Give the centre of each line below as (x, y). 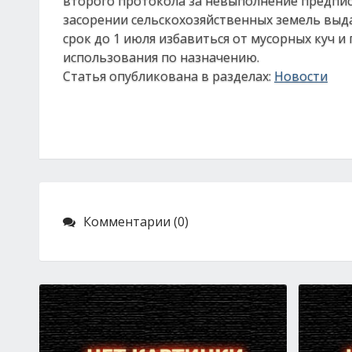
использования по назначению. (161, 57)
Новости (301, 76)
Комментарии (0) (136, 222)
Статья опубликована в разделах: (169, 76)
